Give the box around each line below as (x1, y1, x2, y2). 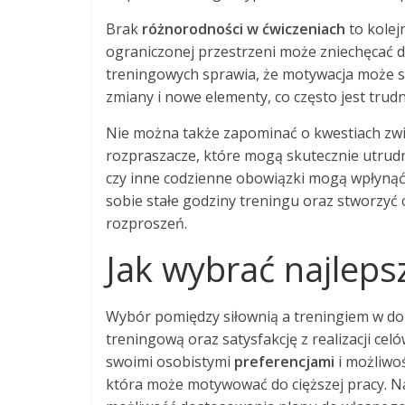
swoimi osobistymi (106, 351, 234, 372)
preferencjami (234, 351, 334, 372)
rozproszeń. (106, 212, 187, 233)
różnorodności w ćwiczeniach (142, 18, 345, 39)
